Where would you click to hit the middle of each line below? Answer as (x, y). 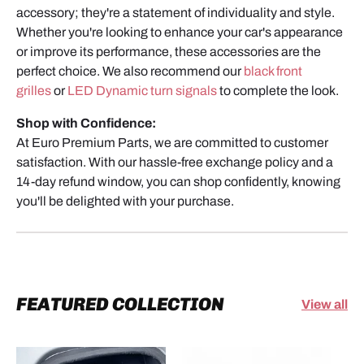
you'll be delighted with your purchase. (125, 201)
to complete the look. (279, 91)
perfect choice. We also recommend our (129, 71)
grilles (34, 91)
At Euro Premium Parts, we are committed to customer (172, 143)
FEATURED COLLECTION (120, 304)
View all (325, 304)
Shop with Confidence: (86, 123)
